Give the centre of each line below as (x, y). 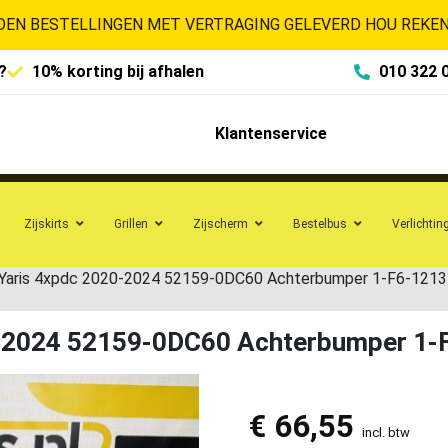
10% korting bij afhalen (118, 71)
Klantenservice (270, 134)
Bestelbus (320, 223)
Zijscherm (220, 223)
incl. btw (385, 432)
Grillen (131, 223)
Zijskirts (46, 223)
